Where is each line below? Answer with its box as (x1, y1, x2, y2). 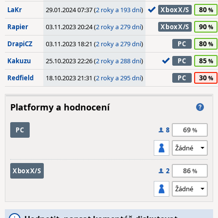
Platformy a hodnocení (10, 101, 109, 113)
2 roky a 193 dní (96, 5, 141, 14)
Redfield (7, 73, 34, 82)
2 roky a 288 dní (96, 56, 141, 65)
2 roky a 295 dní (96, 73, 141, 82)
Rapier (7, 22, 28, 31)
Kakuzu (7, 56, 31, 65)
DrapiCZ (7, 39, 33, 48)
